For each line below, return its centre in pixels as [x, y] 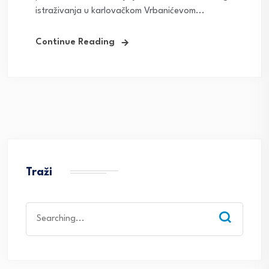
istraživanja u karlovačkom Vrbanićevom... [120, 11]
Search [39, 209]
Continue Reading [75, 43]
